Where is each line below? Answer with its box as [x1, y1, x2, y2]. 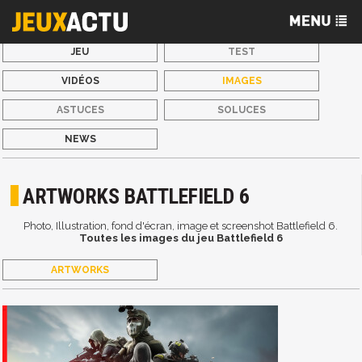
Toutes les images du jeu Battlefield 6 [78, 232, 283, 245]
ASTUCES [56, 104, 104, 116]
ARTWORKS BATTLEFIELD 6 [23, 184, 250, 209]
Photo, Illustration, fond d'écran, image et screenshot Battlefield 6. [23, 220, 338, 233]
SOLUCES [217, 104, 267, 116]
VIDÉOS [61, 75, 99, 86]
